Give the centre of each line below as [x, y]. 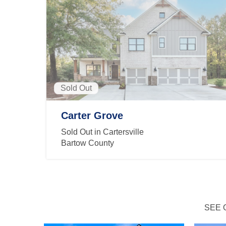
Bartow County [87, 143]
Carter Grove [92, 116]
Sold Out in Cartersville [102, 132]
